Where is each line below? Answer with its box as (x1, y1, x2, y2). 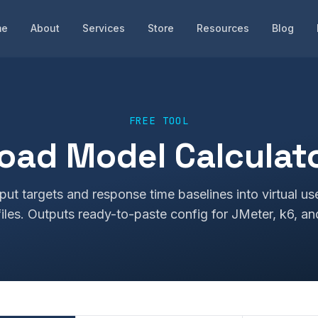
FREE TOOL (128, 114, 190, 127)
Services (82, 22, 125, 34)
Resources (197, 22, 249, 34)
